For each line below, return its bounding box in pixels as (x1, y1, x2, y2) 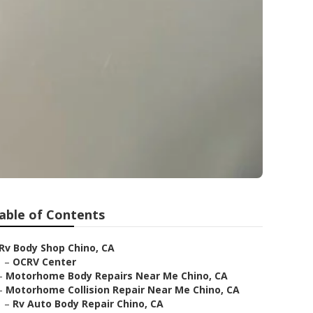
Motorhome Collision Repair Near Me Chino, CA (6, 283, 240, 296)
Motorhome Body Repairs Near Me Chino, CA (6, 269, 228, 282)
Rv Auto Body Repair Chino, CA (13, 297, 163, 310)
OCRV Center (13, 255, 76, 268)
